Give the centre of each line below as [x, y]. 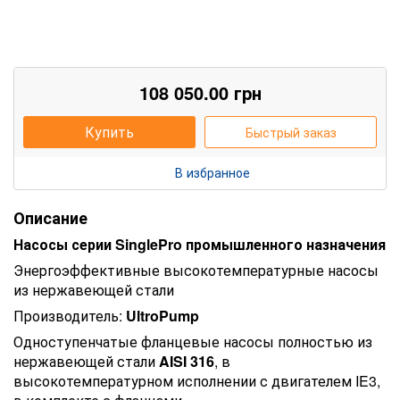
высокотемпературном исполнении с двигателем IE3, [197, 380]
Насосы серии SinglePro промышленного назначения [200, 244]
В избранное [212, 172]
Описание [50, 217]
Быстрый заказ [291, 132]
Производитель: [70, 315]
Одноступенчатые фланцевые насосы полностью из [193, 341]
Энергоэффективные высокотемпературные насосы [196, 270]
